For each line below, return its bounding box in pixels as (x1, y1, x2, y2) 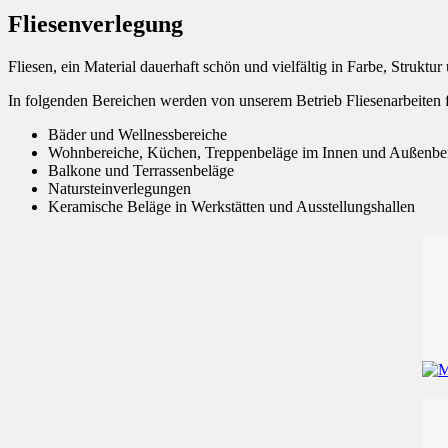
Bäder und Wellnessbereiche (48, 125, 227, 143)
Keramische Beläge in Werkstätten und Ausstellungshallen (48, 197, 415, 215)
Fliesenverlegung (8, 10, 183, 37)
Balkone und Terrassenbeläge (48, 161, 234, 179)
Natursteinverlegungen (48, 179, 191, 197)
